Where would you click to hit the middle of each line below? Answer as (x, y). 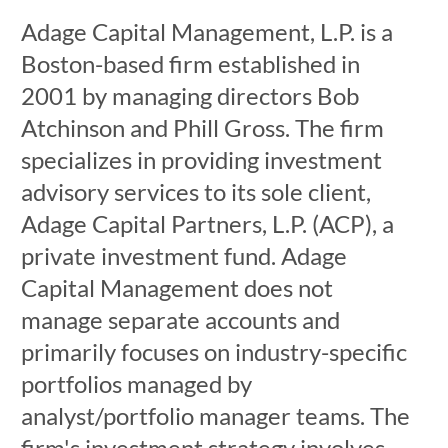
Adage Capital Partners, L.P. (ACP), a (207, 223)
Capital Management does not (176, 287)
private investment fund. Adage (183, 255)
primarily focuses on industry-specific (213, 351)
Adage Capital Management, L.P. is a (206, 31)
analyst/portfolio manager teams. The (215, 415)
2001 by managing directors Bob (189, 95)
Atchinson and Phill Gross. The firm (202, 127)
